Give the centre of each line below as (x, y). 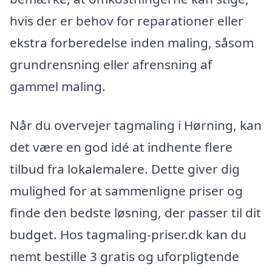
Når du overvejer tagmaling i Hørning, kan (136, 125)
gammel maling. (58, 87)
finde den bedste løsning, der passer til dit (135, 212)
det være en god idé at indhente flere (121, 147)
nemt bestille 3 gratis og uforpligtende (124, 256)
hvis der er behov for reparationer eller (127, 21)
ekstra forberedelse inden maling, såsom (132, 43)
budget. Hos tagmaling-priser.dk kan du (128, 234)
